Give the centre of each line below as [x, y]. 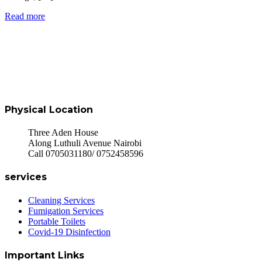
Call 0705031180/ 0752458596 [86, 154]
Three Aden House [63, 133]
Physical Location [49, 109]
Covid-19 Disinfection [69, 232]
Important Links [44, 255]
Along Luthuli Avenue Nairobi [85, 143]
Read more [25, 16]
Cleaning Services [61, 200]
